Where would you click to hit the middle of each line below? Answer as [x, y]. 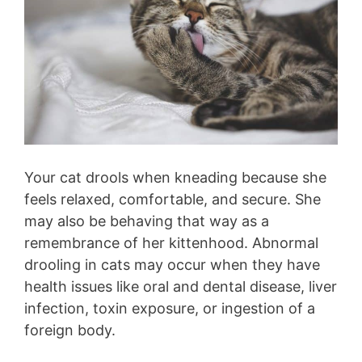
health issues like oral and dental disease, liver [181, 286]
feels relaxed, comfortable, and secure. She [173, 199]
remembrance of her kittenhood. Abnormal [171, 242]
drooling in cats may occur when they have [172, 264]
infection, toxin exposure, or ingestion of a [170, 308]
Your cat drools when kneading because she [175, 177]
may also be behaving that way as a [147, 221]
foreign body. [70, 330]
